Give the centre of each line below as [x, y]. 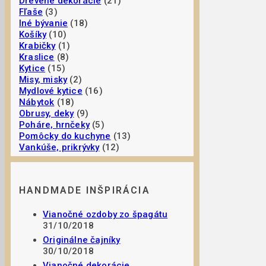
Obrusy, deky [47, 113]
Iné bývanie [44, 23]
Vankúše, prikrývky [59, 147]
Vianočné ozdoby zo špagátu [105, 215]
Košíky [33, 34]
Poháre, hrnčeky [54, 124]
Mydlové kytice [51, 91]
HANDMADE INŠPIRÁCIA [85, 191]
